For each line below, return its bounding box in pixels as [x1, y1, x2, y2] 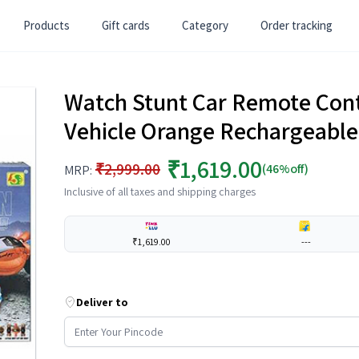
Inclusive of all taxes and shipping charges [64, 184, 256, 199]
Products [23, 18, 70, 33]
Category [182, 18, 228, 33]
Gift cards [102, 18, 150, 33]
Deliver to [76, 295, 128, 309]
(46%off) [262, 160, 309, 177]
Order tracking [260, 18, 333, 33]
